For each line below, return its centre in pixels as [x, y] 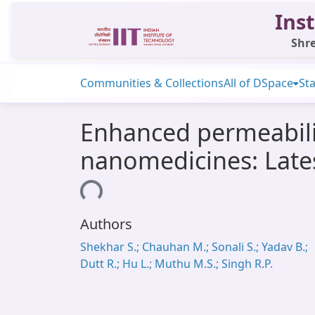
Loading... [74, 193]
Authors [106, 224]
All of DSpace [258, 83]
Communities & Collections [152, 83]
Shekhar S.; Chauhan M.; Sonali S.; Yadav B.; [194, 247]
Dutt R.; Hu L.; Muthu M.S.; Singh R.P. [176, 264]
